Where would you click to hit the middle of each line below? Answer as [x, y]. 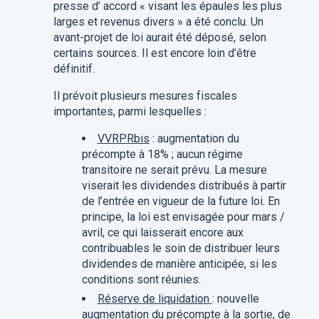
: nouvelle [235, 299]
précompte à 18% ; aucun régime [162, 155]
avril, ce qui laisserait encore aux [162, 233]
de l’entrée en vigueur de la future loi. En [181, 202]
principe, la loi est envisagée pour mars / [183, 217]
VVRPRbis [123, 139]
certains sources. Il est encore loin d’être [155, 53]
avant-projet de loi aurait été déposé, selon [159, 38]
